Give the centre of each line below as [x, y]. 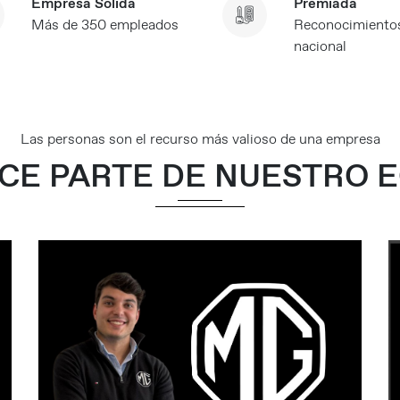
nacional [320, 46]
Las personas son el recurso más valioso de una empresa [200, 139]
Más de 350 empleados [104, 25]
